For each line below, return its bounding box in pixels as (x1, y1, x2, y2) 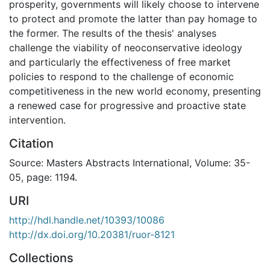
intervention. (9, 113, 66, 126)
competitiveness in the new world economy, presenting (9, 84, 261, 97)
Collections (9, 250, 74, 265)
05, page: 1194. (9, 171, 77, 183)
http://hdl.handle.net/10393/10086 (9, 213, 165, 226)
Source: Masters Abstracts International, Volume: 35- (9, 156, 250, 169)
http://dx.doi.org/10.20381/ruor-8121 (9, 228, 175, 240)
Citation (9, 136, 54, 151)
